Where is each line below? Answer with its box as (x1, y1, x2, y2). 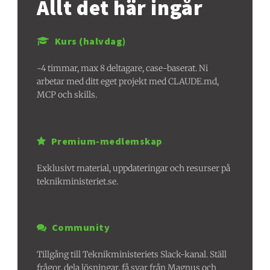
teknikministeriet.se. (37, 175, 119, 187)
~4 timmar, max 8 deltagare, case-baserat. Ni (37, 63, 209, 74)
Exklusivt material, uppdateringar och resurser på (37, 162, 231, 174)
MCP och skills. (37, 89, 98, 101)
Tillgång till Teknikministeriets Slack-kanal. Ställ (37, 249, 227, 260)
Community (51, 221, 110, 234)
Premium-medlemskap (51, 134, 162, 147)
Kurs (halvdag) (54, 35, 126, 48)
